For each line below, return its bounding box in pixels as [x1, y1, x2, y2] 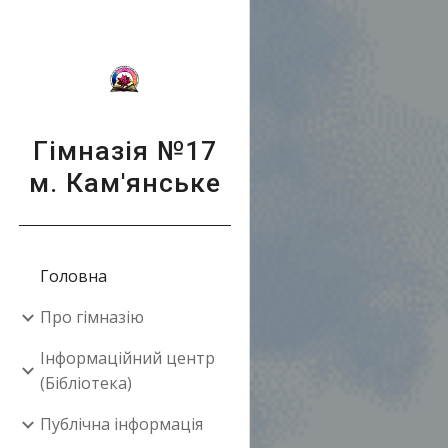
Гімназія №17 [32, 135, 217, 167]
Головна [40, 265, 107, 287]
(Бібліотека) [40, 372, 132, 394]
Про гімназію [40, 306, 144, 328]
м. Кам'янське [28, 167, 221, 199]
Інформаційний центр [40, 347, 215, 369]
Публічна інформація [40, 413, 203, 435]
